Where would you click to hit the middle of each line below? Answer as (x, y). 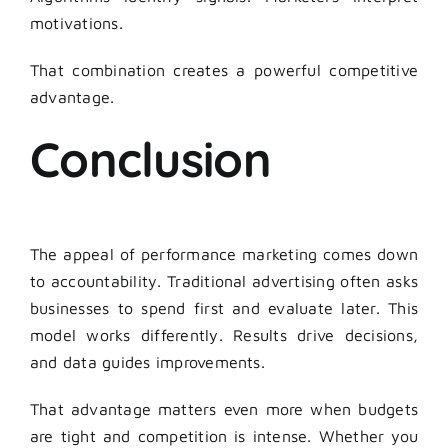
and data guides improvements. (147, 362)
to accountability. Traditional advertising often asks (224, 281)
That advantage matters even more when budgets (224, 409)
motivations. (76, 23)
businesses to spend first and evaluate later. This (224, 308)
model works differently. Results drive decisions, (224, 335)
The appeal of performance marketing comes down (224, 254)
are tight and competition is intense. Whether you (224, 436)
